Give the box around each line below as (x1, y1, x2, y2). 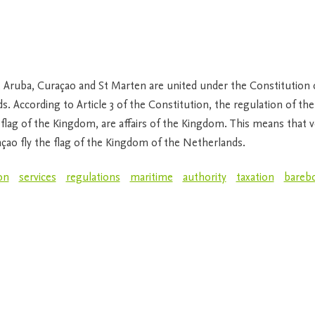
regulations (65, 172, 120, 184)
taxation (236, 172, 274, 184)
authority (182, 172, 226, 184)
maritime (129, 172, 173, 184)
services (18, 172, 56, 184)
